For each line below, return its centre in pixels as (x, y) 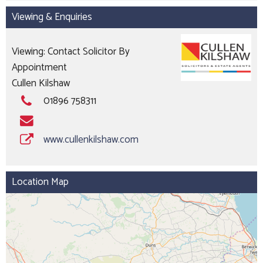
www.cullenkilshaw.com (91, 140)
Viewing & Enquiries (52, 17)
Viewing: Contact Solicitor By (71, 52)
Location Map (40, 182)
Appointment (39, 68)
